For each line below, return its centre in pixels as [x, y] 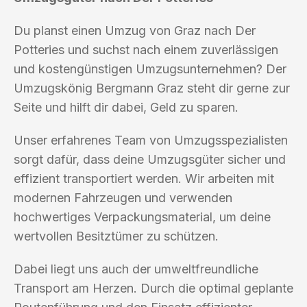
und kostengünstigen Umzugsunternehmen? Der [150, 69]
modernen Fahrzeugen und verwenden [123, 197]
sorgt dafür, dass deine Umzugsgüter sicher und [150, 159]
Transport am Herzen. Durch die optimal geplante [153, 288]
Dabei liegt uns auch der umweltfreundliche [136, 269]
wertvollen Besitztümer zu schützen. [116, 236]
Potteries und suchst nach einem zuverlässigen [146, 49]
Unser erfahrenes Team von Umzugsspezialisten [151, 140]
